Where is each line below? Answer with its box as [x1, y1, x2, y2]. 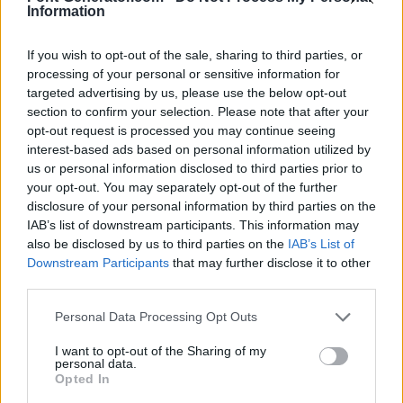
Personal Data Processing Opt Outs [55, 309, 257, 324]
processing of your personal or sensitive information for [27, 66, 340, 81]
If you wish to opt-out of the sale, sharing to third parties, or [27, 47, 363, 62]
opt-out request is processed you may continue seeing [27, 122, 336, 138]
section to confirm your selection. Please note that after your [27, 103, 369, 119]
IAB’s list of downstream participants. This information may [27, 217, 359, 232]
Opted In [55, 371, 111, 386]
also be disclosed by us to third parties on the [27, 236, 288, 251]
